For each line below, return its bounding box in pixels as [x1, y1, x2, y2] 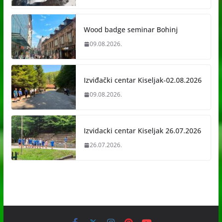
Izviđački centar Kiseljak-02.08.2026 [83, 75, 202, 85]
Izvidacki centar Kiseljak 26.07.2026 [83, 126, 201, 136]
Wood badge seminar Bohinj [83, 25, 178, 35]
